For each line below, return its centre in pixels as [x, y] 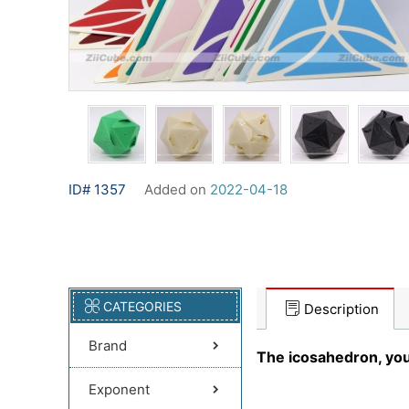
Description [341, 309]
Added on [177, 189]
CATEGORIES [142, 306]
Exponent [119, 389]
